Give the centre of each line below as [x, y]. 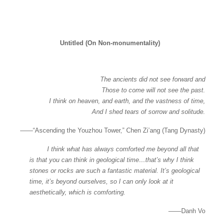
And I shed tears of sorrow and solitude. [149, 112]
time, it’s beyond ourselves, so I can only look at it [101, 181]
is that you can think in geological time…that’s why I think [112, 160]
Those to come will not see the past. [153, 90]
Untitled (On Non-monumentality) [110, 43]
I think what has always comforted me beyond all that [114, 149]
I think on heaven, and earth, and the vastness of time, [127, 101]
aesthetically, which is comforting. [78, 192]
